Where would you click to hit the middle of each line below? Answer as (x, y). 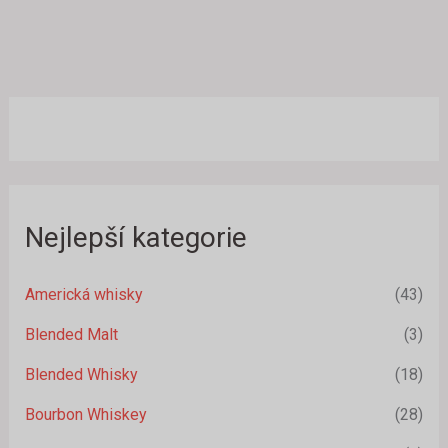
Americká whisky (83, 295)
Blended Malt (71, 335)
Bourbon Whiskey (85, 415)
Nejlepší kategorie (135, 237)
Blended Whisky (81, 375)
